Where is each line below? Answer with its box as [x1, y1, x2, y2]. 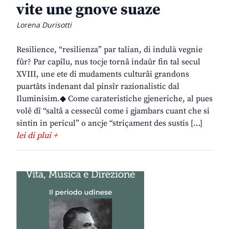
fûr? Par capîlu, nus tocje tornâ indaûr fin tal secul [16, 57, 200, 67]
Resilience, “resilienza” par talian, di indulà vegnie [16, 44, 202, 55]
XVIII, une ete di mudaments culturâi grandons [16, 69, 189, 80]
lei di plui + [16, 130, 57, 141]
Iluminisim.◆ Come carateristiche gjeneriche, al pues [16, 94, 213, 104]
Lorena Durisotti [16, 20, 72, 30]
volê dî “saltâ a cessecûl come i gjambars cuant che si [16, 106, 210, 117]
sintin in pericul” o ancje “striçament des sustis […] [16, 118, 202, 129]
